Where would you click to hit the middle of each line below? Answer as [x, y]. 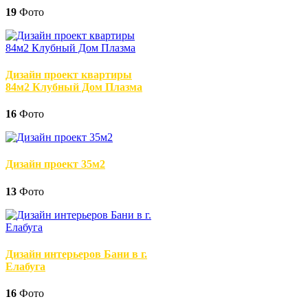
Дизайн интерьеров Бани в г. [76, 254]
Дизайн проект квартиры [69, 74]
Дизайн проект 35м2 [55, 164]
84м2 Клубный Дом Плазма [74, 87]
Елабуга [25, 266]
